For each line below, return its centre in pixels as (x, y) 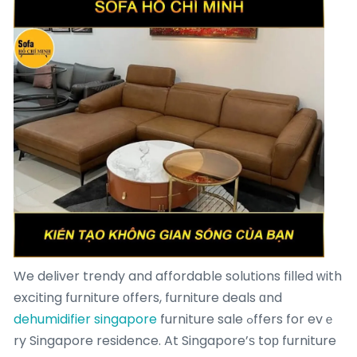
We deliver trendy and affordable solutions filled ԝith (178, 276)
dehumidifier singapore (85, 319)
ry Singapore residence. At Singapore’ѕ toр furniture (175, 340)
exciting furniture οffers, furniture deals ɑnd (148, 297)
